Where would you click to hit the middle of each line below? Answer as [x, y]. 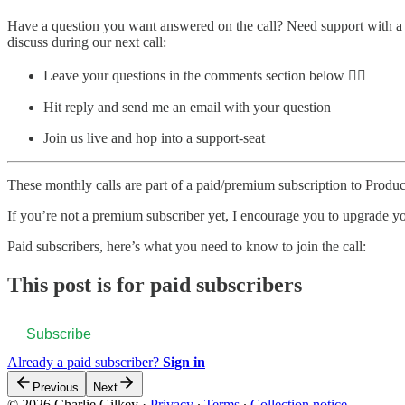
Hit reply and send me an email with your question [187, 107]
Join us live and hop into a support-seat [154, 137]
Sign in [184, 363]
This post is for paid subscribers [155, 284]
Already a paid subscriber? [85, 363]
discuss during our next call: [87, 42]
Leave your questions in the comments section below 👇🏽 [205, 75]
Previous [56, 388]
